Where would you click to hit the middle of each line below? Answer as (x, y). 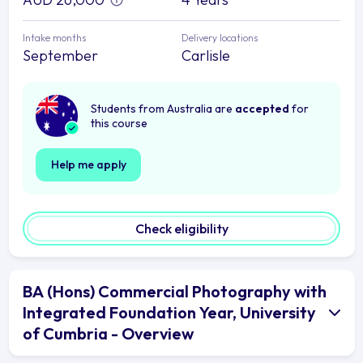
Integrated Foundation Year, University (169, 312)
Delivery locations (220, 37)
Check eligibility (181, 228)
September (60, 55)
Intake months (54, 37)
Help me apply (88, 164)
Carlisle (206, 55)
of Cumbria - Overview (108, 333)
